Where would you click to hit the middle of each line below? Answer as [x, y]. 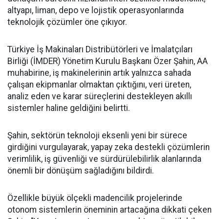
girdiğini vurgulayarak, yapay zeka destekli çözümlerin [109, 147]
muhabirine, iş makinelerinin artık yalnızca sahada [99, 73]
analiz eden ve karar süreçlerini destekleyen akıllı [100, 96]
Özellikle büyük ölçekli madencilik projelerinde [95, 198]
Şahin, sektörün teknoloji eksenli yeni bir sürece [97, 135]
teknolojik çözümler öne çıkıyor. [67, 22]
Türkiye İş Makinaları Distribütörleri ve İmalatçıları [100, 49]
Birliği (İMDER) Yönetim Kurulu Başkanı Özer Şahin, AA [108, 61]
